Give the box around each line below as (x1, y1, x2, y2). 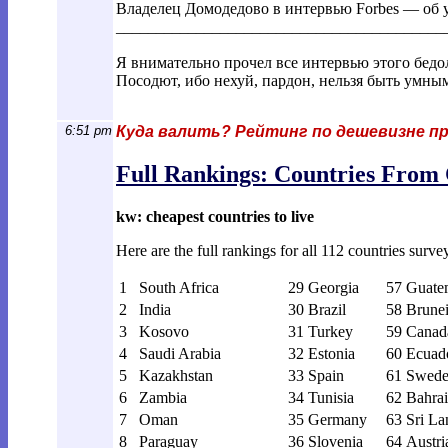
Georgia (308, 278, 359, 296)
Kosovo (139, 322, 189, 340)
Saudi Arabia (139, 344, 221, 362)
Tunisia (308, 388, 354, 406)
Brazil (308, 300, 346, 318)
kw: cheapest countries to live (116, 207, 314, 225)
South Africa (139, 278, 219, 296)
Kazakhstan (139, 366, 213, 384)
